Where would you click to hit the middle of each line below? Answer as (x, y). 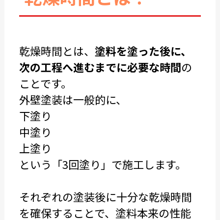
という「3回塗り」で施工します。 (102, 164)
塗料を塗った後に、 (143, 51)
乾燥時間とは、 (57, 51)
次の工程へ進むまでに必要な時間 (100, 67)
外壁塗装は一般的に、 (73, 99)
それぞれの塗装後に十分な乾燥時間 (105, 196)
